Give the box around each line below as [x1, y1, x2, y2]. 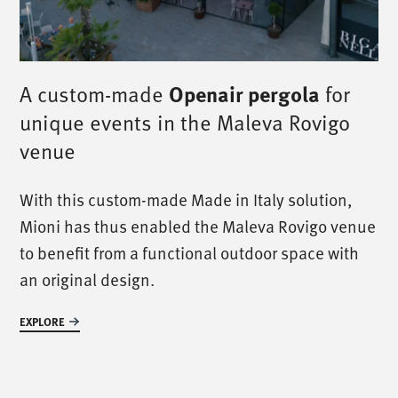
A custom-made [20, 79, 170, 109]
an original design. [20, 267, 155, 291]
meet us [155, 282, 243, 317]
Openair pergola [169, 78, 321, 109]
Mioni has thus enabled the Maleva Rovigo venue [20, 214, 377, 238]
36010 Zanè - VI [148, 350, 250, 372]
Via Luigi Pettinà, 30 [133, 329, 265, 351]
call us [163, 171, 235, 206]
